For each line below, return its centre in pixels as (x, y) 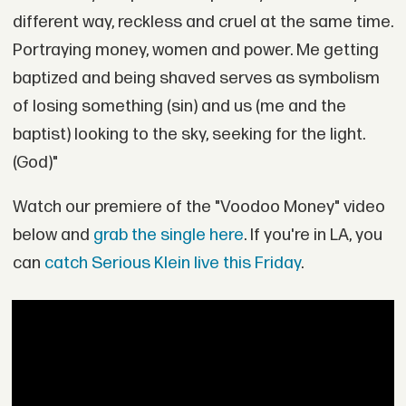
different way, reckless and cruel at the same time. (203, 22)
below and (53, 236)
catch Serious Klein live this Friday (172, 264)
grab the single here (168, 236)
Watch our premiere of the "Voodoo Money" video (198, 208)
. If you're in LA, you (313, 236)
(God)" (35, 162)
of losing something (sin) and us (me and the (179, 106)
